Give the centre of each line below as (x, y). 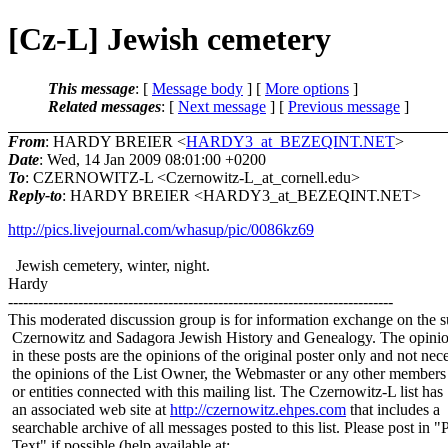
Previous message (344, 106)
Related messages (104, 106)
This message (91, 88)
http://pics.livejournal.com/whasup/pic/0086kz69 (161, 229)
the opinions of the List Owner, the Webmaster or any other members (227, 373)
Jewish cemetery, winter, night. (109, 265)
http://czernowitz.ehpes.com (258, 409)
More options (307, 88)
